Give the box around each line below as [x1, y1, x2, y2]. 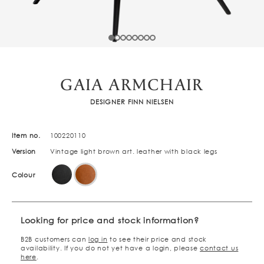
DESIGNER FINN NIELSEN [90, 98, 174, 105]
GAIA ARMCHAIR [60, 75, 204, 96]
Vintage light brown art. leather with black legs [50, 148, 217, 155]
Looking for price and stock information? [21, 215, 199, 225]
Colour [12, 171, 35, 179]
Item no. [12, 132, 41, 139]
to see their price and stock [107, 236, 207, 243]
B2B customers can [21, 236, 88, 243]
